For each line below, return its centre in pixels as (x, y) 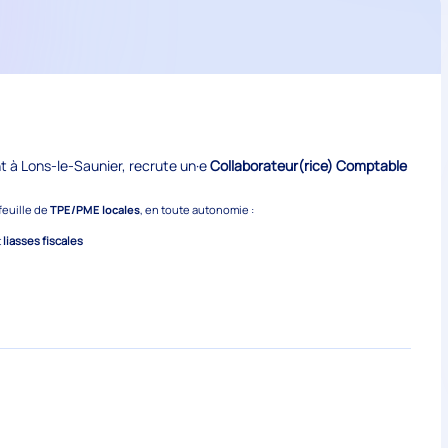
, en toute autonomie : (197, 210)
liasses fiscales (42, 240)
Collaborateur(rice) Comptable (309, 166)
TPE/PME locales (95, 210)
